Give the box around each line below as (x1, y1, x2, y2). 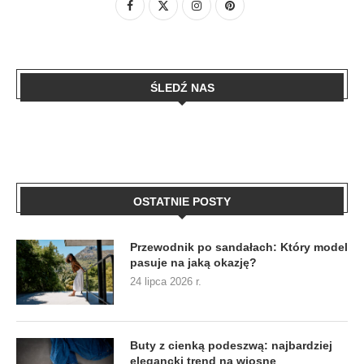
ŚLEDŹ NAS (149, 80, 214, 94)
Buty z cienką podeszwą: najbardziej (130, 338, 332, 352)
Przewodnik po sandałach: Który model (130, 240, 348, 253)
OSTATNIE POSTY (133, 194, 231, 208)
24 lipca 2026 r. (130, 275, 201, 288)
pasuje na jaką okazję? (130, 255, 257, 269)
